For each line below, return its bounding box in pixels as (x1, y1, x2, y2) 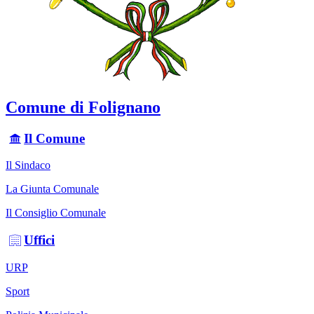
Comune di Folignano (6, 97, 161, 116)
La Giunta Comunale (6, 183, 99, 196)
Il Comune (24, 130, 86, 146)
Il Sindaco (6, 159, 50, 172)
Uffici (24, 233, 55, 248)
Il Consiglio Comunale (6, 207, 106, 219)
